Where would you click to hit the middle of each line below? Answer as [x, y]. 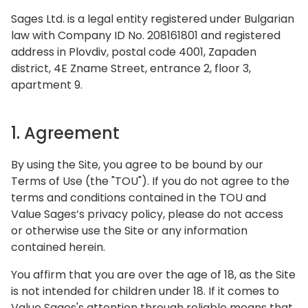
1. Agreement [65, 133]
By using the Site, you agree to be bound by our [137, 165]
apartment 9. [47, 85]
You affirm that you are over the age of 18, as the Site [153, 275]
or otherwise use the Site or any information [129, 231]
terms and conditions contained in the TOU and [140, 198]
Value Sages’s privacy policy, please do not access [147, 214]
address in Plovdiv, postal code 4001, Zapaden [134, 52]
